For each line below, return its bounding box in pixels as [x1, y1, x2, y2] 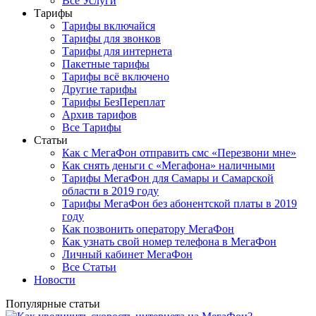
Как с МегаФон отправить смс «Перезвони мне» [62, 146, 296, 159]
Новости [34, 273, 75, 286]
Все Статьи [62, 260, 116, 273]
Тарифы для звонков [62, 32, 161, 44]
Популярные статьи [6, 297, 100, 310]
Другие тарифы [62, 83, 137, 95]
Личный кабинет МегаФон [62, 248, 193, 260]
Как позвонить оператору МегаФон [62, 222, 234, 235]
